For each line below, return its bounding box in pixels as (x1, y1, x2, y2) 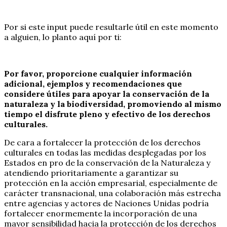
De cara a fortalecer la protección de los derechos (4, 137, 201, 147)
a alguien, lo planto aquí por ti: (4, 31, 122, 42)
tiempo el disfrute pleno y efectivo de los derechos (4, 108, 210, 119)
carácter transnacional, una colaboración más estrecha (4, 187, 221, 198)
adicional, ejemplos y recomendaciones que (4, 78, 182, 89)
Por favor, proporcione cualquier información (4, 68, 192, 79)
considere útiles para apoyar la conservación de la (4, 88, 209, 99)
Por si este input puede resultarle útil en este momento (4, 21, 218, 32)
